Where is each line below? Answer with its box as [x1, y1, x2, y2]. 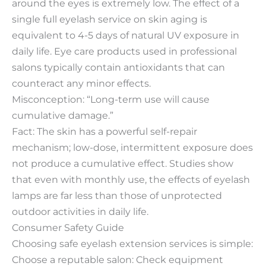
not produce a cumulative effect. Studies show [12, 157, 233, 169]
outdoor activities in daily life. [12, 205, 148, 217]
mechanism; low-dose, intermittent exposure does [12, 141, 253, 153]
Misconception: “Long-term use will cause [12, 93, 210, 105]
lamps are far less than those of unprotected [12, 189, 222, 201]
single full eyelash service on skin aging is [12, 12, 207, 25]
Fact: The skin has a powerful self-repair [12, 125, 197, 137]
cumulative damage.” [12, 109, 113, 121]
